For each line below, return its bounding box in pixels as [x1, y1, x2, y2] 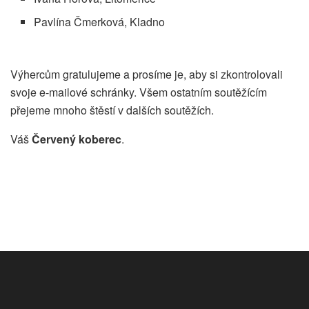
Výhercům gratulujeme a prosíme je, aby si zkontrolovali [10, 66, 283, 83]
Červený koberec [32, 131, 121, 148]
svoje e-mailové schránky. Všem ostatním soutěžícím [10, 84, 267, 101]
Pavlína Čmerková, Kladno [34, 14, 166, 30]
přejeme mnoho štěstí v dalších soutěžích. [10, 102, 214, 119]
